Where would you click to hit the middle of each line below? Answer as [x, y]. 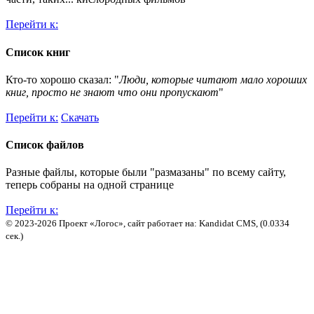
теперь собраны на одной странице [90, 185]
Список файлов [45, 145]
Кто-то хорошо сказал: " [62, 79]
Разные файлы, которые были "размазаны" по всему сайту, [146, 172]
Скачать [80, 117]
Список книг [38, 52]
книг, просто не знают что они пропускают [112, 92]
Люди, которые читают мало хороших [213, 79]
